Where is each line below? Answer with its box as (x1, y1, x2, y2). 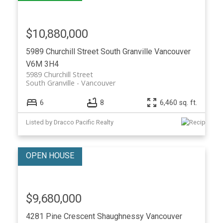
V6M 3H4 (25, 59, 59, 69)
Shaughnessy (97, 211, 144, 221)
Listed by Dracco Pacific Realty (25, 118, 113, 126)
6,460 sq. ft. (160, 98, 198, 107)
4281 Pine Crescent (25, 211, 97, 221)
